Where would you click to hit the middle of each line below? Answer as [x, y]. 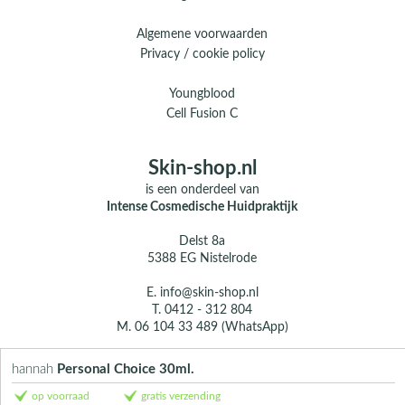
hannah [34, 369]
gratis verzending [181, 396]
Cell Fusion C [202, 113]
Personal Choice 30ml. [126, 369]
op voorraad [61, 396]
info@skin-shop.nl [209, 292]
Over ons [202, 361]
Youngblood [202, 94]
